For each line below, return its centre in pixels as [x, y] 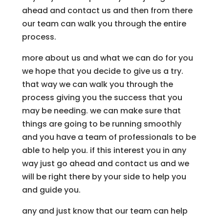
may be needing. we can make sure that [101, 111]
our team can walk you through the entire [104, 24]
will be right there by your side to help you [104, 177]
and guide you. [51, 190]
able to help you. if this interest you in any [104, 151]
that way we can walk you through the [97, 85]
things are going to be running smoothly [101, 124]
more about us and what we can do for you [107, 58]
